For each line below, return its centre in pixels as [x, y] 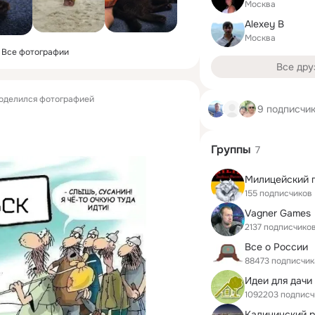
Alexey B [264, 24]
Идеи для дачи [278, 280]
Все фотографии [35, 52]
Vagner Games [278, 213]
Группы [231, 149]
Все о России [276, 246]
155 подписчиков [278, 193]
